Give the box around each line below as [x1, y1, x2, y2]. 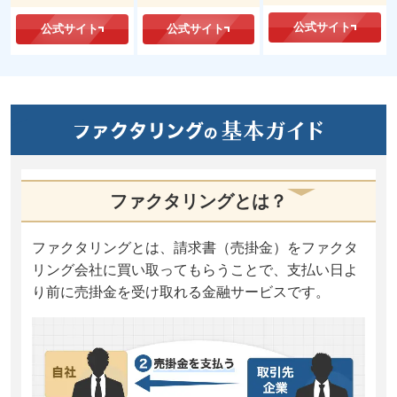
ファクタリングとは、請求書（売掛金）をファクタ [32, 239, 358, 255]
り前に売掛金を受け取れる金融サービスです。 [32, 284, 330, 300]
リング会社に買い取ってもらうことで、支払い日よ [32, 261, 358, 277]
